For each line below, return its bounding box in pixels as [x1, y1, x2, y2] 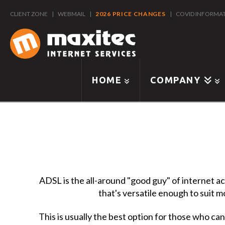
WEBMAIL [58, 10, 85, 18]
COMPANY [150, 75, 201, 85]
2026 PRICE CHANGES [95, 10, 167, 18]
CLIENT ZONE [10, 10, 48, 18]
